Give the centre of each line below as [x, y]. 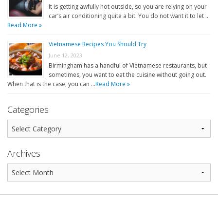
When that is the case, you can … [51, 84]
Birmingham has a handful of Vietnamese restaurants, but [128, 66]
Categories [28, 110]
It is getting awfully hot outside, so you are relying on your [128, 7]
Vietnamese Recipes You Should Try [98, 44]
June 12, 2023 [65, 55]
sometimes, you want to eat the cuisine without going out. [127, 75]
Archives [24, 153]
